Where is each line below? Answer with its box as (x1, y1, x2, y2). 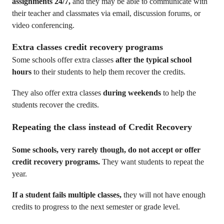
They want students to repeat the (102, 157, 204, 166)
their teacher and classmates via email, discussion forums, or (12, 9, 200, 17)
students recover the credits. (12, 100, 99, 109)
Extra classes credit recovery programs (12, 42, 163, 52)
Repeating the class (12, 122, 86, 132)
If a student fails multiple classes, (12, 190, 121, 199)
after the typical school (115, 55, 191, 64)
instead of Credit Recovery (88, 122, 192, 132)
